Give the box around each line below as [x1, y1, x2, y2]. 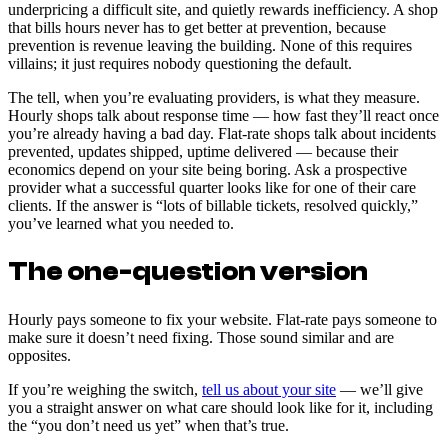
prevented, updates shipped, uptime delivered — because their [8, 143, 398, 161]
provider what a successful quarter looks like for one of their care [8, 179, 416, 197]
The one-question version [8, 256, 368, 288]
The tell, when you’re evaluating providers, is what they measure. [8, 89, 420, 107]
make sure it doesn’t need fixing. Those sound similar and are [8, 328, 394, 346]
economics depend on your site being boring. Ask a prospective [8, 161, 407, 179]
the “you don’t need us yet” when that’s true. [8, 416, 289, 434]
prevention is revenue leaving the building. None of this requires [8, 37, 412, 55]
